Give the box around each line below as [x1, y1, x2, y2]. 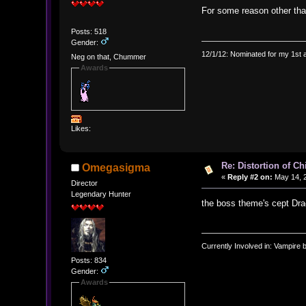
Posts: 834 [70, 256, 107, 265]
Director [70, 179, 98, 188]
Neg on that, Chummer [70, 53, 146, 61]
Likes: [70, 124, 91, 133]
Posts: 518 [70, 27, 107, 36]
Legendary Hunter [70, 190, 131, 199]
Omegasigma [82, 162, 151, 174]
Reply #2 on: [227, 172, 273, 181]
